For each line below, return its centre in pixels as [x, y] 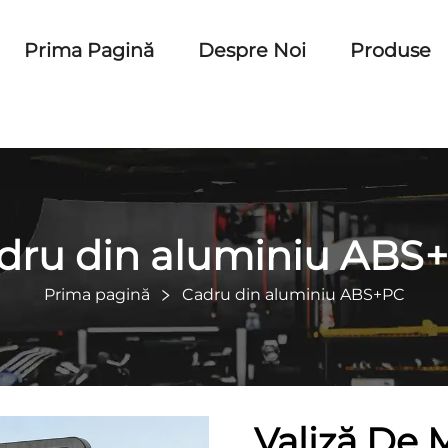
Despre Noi [252, 50]
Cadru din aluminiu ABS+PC [293, 294]
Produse [390, 50]
